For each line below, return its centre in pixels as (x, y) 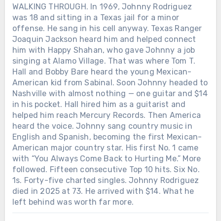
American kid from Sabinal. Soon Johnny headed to (110, 83)
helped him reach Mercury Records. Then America (106, 115)
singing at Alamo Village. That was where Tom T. (104, 61)
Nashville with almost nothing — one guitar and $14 (110, 94)
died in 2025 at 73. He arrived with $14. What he (103, 191)
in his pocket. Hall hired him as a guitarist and (99, 105)
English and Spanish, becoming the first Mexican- (107, 137)
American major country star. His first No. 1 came (105, 148)
